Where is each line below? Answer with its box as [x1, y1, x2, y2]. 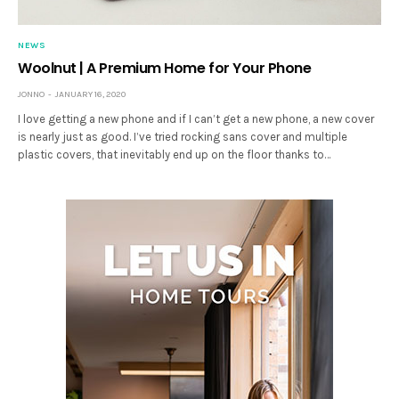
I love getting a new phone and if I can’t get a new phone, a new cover [18, 112, 375, 126]
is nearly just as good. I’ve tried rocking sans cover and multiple [18, 130, 348, 144]
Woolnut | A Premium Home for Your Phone [18, 58, 312, 79]
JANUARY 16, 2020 [55, 89, 126, 101]
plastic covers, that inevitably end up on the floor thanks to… [18, 148, 331, 162]
